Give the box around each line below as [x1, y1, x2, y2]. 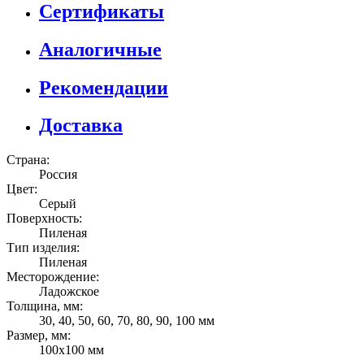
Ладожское [39, 284, 99, 299]
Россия [39, 167, 77, 182]
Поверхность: [6, 211, 82, 226]
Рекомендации [39, 76, 168, 98]
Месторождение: [6, 270, 99, 284]
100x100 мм [39, 343, 104, 357]
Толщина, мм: [6, 299, 83, 314]
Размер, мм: [6, 328, 71, 343]
